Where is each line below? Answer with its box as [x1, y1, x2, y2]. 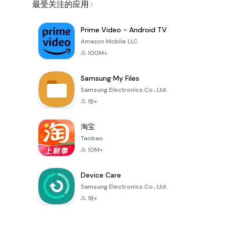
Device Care [81, 171, 121, 180]
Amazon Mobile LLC [81, 37, 138, 46]
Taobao [81, 134, 103, 143]
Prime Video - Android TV [81, 25, 167, 35]
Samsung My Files [81, 74, 139, 83]
